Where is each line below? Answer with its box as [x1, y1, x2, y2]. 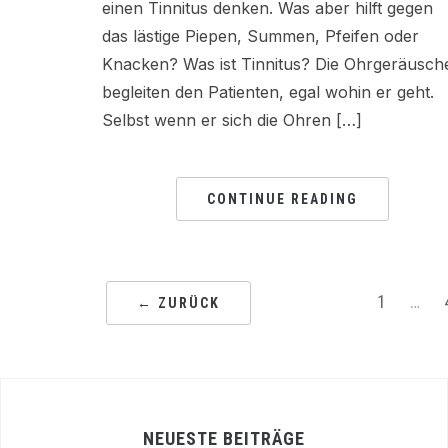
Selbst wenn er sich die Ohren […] [102, 110, 362, 131]
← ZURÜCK [137, 295, 220, 312]
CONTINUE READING [206, 191, 358, 208]
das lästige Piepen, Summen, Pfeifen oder [102, 26, 419, 47]
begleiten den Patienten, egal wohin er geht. [102, 82, 434, 103]
